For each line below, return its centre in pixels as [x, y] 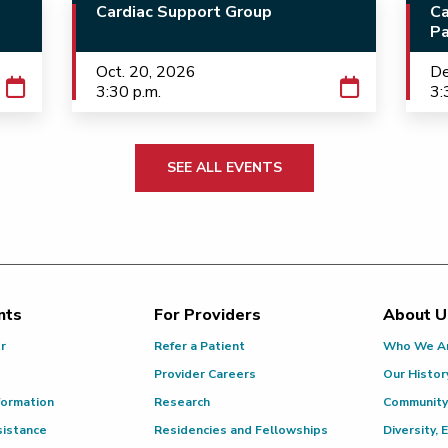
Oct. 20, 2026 [145, 72]
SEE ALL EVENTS [224, 167]
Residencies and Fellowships [241, 430]
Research [182, 402]
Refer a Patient [200, 346]
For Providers [208, 315]
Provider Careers [205, 374]
